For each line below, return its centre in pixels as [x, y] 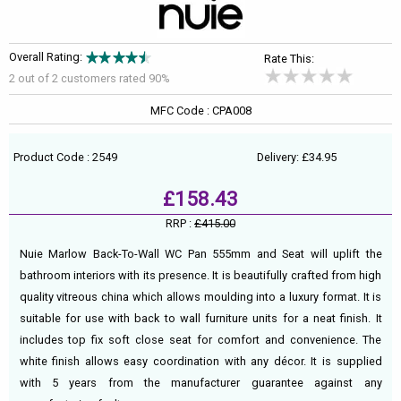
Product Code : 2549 [66, 158]
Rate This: [290, 58]
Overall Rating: [46, 57]
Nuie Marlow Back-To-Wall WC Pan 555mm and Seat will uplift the [200, 253]
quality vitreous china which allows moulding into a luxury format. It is [200, 296]
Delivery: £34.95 [296, 158]
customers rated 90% [115, 78]
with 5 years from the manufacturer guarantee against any [200, 382]
